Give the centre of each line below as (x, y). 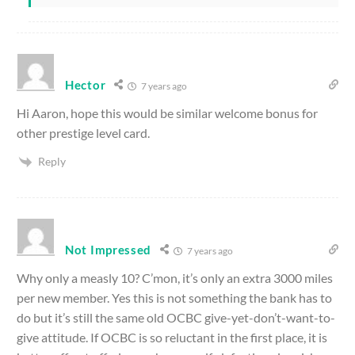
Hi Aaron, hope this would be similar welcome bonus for (167, 113)
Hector (86, 84)
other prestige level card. (83, 132)
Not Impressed (109, 250)
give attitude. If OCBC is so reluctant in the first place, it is (172, 338)
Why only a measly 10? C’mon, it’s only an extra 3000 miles (175, 278)
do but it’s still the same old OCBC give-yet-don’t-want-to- (176, 318)
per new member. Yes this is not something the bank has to (174, 298)
